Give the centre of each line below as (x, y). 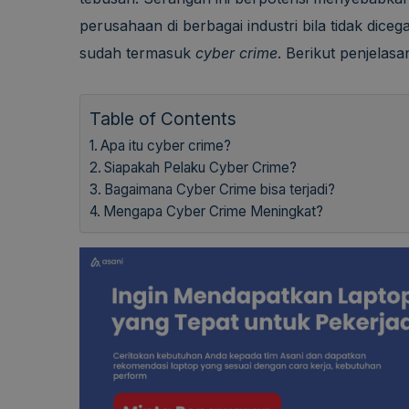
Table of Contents (163, 119)
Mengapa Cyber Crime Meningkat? (214, 212)
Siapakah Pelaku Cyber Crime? (201, 168)
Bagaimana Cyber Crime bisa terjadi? (220, 190)
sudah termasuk (137, 53)
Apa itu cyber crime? (166, 146)
